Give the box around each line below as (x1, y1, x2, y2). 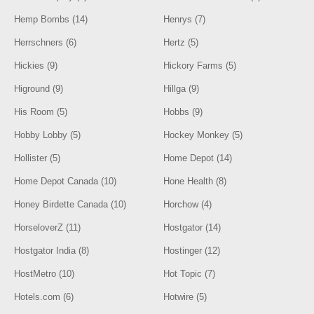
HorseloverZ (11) (14, 222, 81, 233)
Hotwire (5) (163, 292, 207, 302)
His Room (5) (14, 107, 68, 117)
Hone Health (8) (163, 176, 227, 186)
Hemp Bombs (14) (14, 14, 88, 25)
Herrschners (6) (14, 37, 77, 48)
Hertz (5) (163, 37, 199, 48)
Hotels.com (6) (14, 292, 74, 302)
